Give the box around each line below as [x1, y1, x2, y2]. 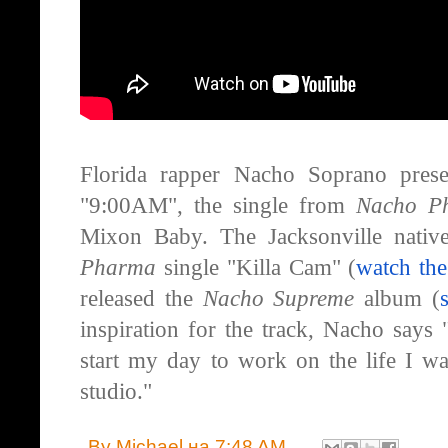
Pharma [80, 255, 156, 281]
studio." [80, 379, 152, 405]
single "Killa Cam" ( [156, 255, 357, 281]
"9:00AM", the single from [80, 193, 356, 219]
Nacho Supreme [202, 286, 355, 312]
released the [80, 286, 203, 312]
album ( [354, 286, 441, 312]
